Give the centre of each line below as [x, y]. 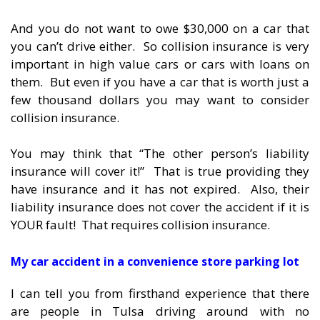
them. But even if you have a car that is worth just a [160, 81]
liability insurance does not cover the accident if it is [160, 207]
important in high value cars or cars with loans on [160, 64]
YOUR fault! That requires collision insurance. [140, 225]
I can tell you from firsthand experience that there [160, 293]
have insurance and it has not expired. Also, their [160, 189]
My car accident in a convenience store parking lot [155, 261]
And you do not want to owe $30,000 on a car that [160, 28]
